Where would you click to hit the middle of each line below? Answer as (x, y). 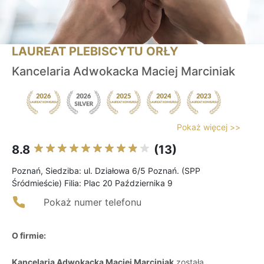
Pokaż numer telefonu (93, 202)
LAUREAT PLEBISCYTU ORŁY (95, 52)
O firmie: (29, 236)
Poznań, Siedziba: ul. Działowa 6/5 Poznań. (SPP (106, 171)
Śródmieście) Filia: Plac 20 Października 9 (92, 183)
